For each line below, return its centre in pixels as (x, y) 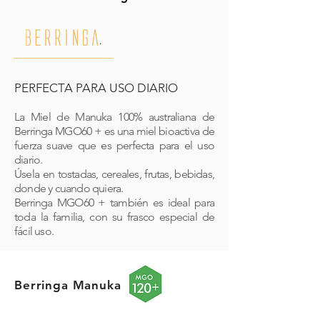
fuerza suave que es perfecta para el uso (114, 145)
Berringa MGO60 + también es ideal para (114, 202)
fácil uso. (34, 231)
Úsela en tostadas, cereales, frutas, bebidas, (114, 174)
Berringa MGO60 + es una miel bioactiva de (114, 131)
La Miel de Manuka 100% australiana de (114, 117)
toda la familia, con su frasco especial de (114, 217)
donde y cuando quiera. (69, 188)
